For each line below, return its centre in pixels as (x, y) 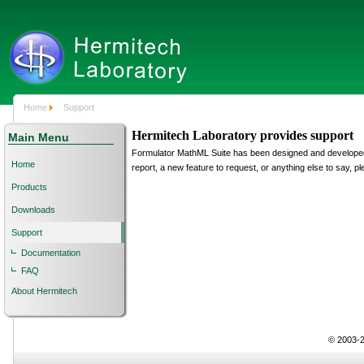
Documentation (51, 253)
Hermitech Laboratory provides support (243, 135)
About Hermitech (44, 291)
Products (29, 187)
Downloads (33, 210)
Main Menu (39, 137)
